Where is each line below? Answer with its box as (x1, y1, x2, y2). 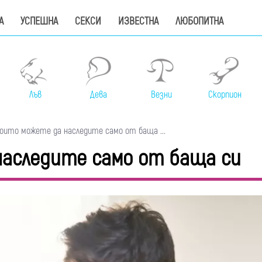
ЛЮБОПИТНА (175, 15, 223, 28)
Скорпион (208, 89, 242, 101)
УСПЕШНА (20, 15, 58, 28)
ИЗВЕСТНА (118, 15, 158, 28)
